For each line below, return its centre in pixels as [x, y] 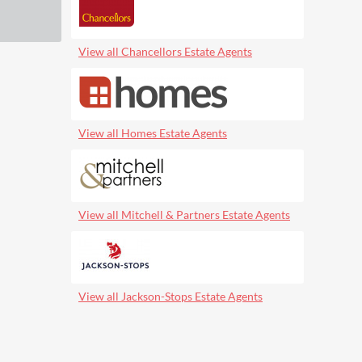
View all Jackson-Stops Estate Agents [170, 296]
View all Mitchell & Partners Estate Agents [184, 214]
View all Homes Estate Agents [153, 133]
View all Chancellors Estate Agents [165, 51]
